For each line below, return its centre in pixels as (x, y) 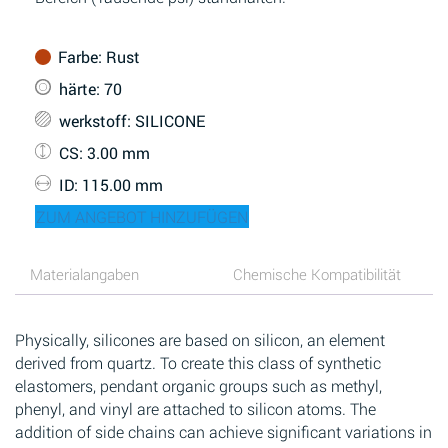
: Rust (119, 56)
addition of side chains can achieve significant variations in (223, 431)
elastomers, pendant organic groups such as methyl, (198, 385)
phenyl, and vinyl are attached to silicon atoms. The (195, 408)
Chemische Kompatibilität (317, 273)
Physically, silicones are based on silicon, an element (200, 339)
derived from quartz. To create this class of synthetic (198, 362)
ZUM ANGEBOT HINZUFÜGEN (142, 216)
